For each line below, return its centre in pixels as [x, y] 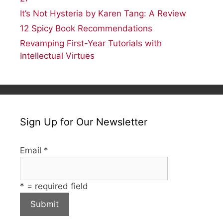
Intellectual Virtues [57, 56]
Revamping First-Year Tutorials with [91, 44]
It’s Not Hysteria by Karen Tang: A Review [103, 14]
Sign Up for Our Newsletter [84, 122]
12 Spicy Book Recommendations [86, 29]
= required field [56, 186]
